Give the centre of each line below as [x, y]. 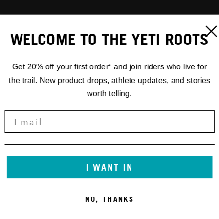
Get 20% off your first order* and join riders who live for [109, 67]
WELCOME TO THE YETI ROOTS [109, 39]
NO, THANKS [109, 199]
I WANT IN [109, 167]
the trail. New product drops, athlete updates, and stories [109, 80]
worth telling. [109, 94]
